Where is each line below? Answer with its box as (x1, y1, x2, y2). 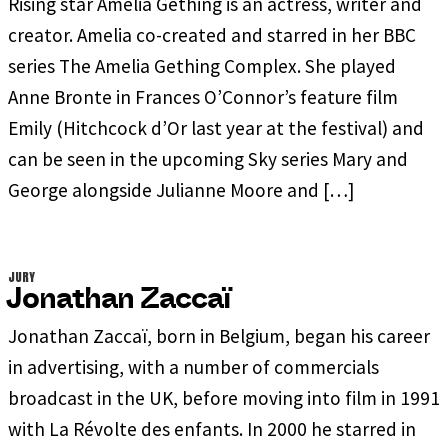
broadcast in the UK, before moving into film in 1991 (8, 385, 440, 410)
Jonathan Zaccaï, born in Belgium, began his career (8, 323, 430, 348)
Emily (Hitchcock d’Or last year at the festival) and (8, 115, 424, 140)
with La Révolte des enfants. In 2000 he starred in (8, 416, 416, 441)
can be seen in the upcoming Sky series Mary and (8, 146, 408, 171)
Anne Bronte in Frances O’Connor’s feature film (8, 84, 398, 109)
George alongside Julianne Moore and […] (8, 177, 354, 202)
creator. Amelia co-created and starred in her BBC (8, 22, 416, 47)
